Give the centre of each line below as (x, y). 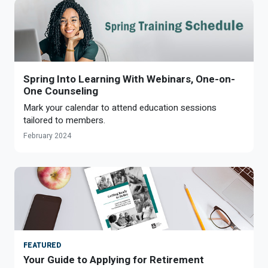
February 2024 (47, 135)
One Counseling (61, 91)
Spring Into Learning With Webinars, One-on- (129, 79)
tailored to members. (64, 120)
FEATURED (42, 245)
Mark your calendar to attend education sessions (120, 107)
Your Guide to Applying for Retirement (114, 259)
